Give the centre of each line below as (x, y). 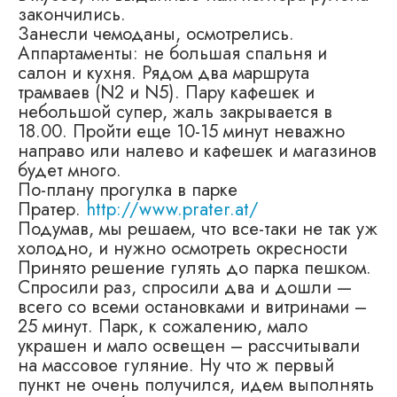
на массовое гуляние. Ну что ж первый (176, 365)
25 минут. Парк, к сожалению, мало (163, 326)
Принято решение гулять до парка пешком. (195, 267)
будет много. (70, 170)
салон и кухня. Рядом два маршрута (163, 72)
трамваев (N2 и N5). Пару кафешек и (166, 92)
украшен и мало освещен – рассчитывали (189, 345)
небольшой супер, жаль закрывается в (175, 111)
